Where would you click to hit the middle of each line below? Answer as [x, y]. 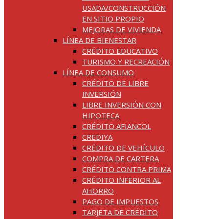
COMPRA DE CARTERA [120, 158]
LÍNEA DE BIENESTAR [99, 40]
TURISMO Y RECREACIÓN [126, 61]
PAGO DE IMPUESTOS [120, 201]
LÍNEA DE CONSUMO [98, 72]
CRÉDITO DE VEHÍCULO [123, 147]
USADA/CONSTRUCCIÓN [124, 8]
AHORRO [98, 190]
